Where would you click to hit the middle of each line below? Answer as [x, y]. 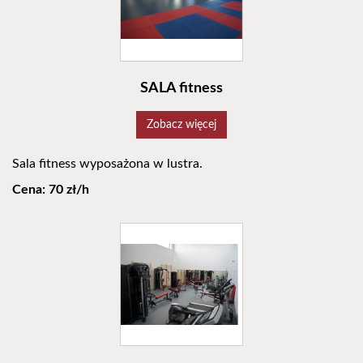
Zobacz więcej [181, 125]
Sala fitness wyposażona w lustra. [107, 164]
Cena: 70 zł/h [51, 190]
